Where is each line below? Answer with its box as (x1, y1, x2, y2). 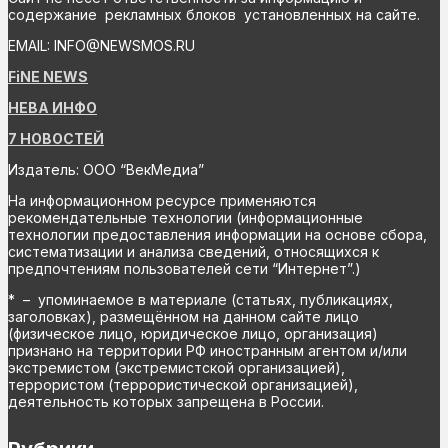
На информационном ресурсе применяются (8, 192, 316, 209)
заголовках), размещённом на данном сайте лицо (8, 308, 359, 325)
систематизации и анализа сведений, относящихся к (8, 243, 379, 260)
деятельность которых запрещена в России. (8, 393, 324, 410)
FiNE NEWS (8, 68, 88, 85)
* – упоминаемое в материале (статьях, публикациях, (8, 291, 393, 308)
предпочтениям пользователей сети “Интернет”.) (8, 260, 361, 277)
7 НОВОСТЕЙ (8, 130, 104, 147)
